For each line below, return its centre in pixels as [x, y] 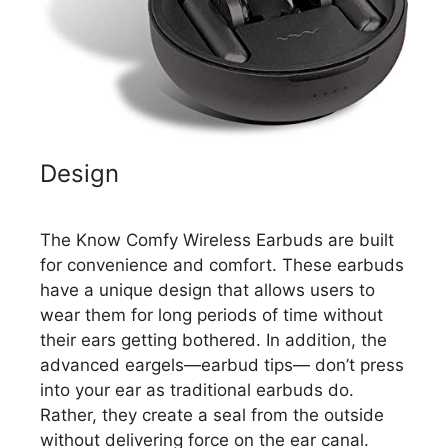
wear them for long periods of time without [211, 314]
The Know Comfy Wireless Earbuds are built [217, 239]
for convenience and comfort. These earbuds [222, 264]
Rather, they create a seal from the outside [212, 414]
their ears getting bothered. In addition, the [213, 339]
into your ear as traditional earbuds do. [197, 389]
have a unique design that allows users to [207, 289]
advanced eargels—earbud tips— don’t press [222, 364]
